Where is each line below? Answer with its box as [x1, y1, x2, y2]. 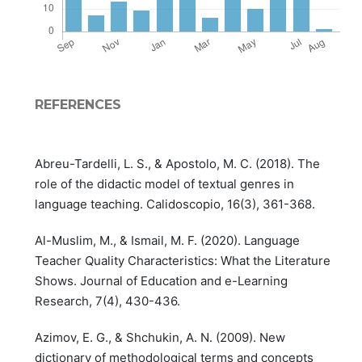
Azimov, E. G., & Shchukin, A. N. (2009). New [34, 330, 285, 345]
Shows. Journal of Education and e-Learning [34, 273, 288, 288]
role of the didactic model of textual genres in [34, 176, 294, 192]
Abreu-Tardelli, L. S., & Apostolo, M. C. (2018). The [34, 156, 320, 171]
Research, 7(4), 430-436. [34, 293, 180, 309]
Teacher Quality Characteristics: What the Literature [34, 253, 330, 268]
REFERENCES [34, 97, 121, 112]
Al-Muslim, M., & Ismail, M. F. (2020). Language [34, 233, 300, 248]
